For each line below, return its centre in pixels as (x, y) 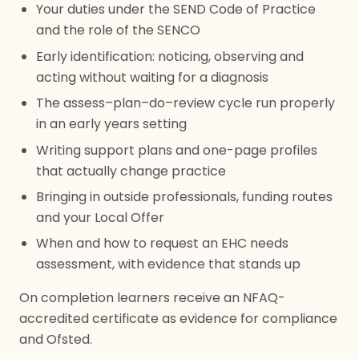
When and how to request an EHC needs (162, 244)
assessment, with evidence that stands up (168, 264)
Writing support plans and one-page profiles (176, 150)
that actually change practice (131, 171)
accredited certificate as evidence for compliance (178, 319)
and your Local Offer (100, 217)
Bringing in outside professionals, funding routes (184, 196)
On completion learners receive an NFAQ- (152, 298)
